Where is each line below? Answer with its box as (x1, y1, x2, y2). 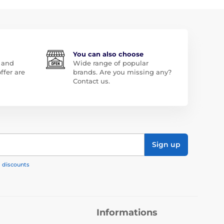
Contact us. (72, 76, 110, 85)
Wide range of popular (72, 58, 148, 67)
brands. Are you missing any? (72, 67, 171, 76)
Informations (96, 206, 157, 218)
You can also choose (72, 49, 143, 58)
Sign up (152, 140, 180, 149)
